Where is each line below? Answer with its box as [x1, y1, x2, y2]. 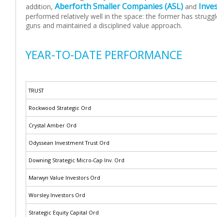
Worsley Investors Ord [29, 191, 85, 199]
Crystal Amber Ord [29, 122, 77, 129]
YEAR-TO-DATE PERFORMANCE [26, 47, 182, 62]
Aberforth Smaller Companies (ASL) [55, 1, 183, 12]
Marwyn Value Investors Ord [29, 174, 100, 181]
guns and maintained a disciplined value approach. [26, 21, 182, 30]
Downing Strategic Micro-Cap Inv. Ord [29, 156, 124, 164]
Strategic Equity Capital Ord [29, 209, 99, 216]
